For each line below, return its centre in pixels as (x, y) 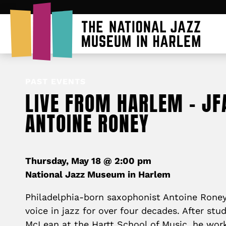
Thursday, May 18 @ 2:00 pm (88, 161)
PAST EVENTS (55, 81)
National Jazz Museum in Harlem (98, 174)
